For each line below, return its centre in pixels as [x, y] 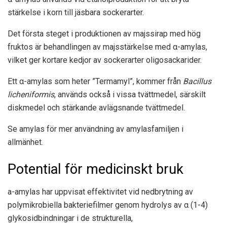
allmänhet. [25, 142]
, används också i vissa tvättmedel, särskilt [130, 94]
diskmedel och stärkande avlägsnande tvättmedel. [96, 107]
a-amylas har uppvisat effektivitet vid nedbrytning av [100, 192]
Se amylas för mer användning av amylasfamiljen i [96, 129]
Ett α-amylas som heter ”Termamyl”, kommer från [95, 81]
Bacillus [197, 81]
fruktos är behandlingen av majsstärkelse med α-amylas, [107, 47]
